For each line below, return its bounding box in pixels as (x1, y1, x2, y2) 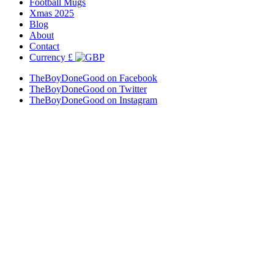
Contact (29, 41, 59, 52)
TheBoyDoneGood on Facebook (29, 73, 157, 84)
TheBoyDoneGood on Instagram (29, 95, 157, 106)
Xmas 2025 (29, 8, 74, 19)
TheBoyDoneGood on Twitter (29, 84, 147, 95)
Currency (29, 52, 65, 63)
